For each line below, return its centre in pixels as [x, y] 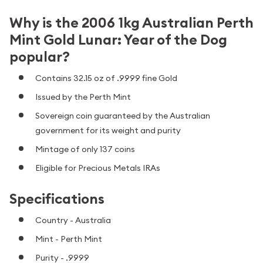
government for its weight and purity [108, 130]
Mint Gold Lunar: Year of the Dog [118, 39]
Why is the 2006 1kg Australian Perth [131, 22]
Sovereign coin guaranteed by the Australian [123, 115]
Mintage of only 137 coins [85, 149]
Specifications [57, 199]
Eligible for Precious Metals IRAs [98, 168]
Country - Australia [73, 220]
